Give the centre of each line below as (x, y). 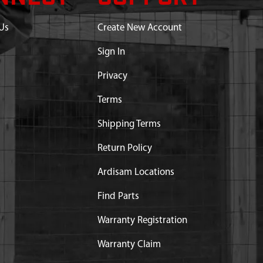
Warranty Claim (129, 245)
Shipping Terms (129, 124)
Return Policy (124, 148)
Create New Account (139, 28)
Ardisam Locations (136, 172)
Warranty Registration (142, 220)
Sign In (111, 52)
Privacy (112, 76)
